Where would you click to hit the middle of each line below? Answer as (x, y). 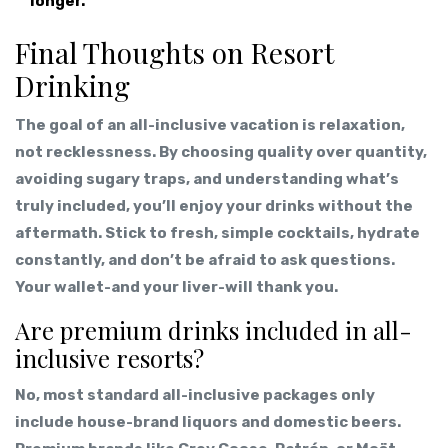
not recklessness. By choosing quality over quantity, (221, 152)
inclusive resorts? (109, 358)
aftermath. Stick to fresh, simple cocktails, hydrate (217, 233)
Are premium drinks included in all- (213, 330)
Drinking (72, 86)
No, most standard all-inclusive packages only (195, 395)
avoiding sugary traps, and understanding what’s (207, 179)
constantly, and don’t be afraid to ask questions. (205, 260)
